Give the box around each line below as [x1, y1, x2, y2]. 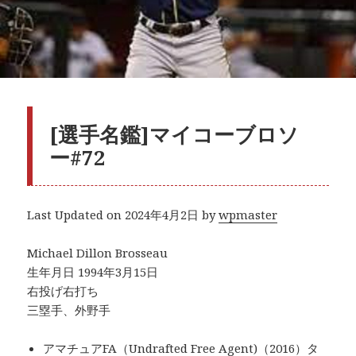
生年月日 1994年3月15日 [27, 264, 159, 281]
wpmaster [219, 207, 278, 223]
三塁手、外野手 [27, 302, 111, 319]
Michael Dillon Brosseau [27, 245, 168, 261]
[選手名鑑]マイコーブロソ [49, 119, 300, 149]
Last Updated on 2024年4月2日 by [27, 207, 219, 223]
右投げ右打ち [27, 283, 99, 300]
